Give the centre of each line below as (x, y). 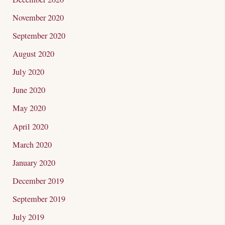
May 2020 (29, 108)
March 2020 (32, 144)
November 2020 (38, 18)
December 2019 (38, 181)
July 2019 (29, 217)
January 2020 (34, 162)
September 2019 (39, 199)
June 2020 (29, 90)
